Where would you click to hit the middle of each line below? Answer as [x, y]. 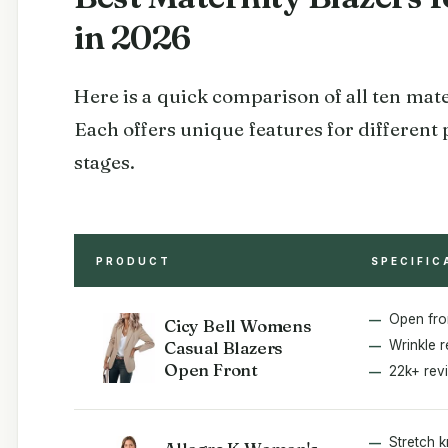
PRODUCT [133, 260]
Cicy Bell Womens [238, 325]
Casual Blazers [224, 347]
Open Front [211, 369]
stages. [104, 161]
